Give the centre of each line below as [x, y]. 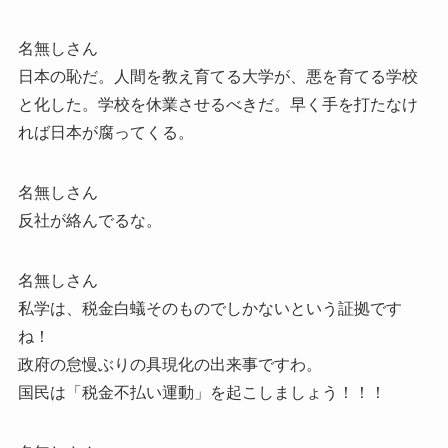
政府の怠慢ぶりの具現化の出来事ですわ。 [169, 365]
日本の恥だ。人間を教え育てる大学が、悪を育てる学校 [217, 77]
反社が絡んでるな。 [89, 221]
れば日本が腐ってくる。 [105, 133]
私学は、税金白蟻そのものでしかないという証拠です [209, 309]
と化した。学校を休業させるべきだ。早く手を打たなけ [217, 105]
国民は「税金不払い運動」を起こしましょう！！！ [201, 393]
